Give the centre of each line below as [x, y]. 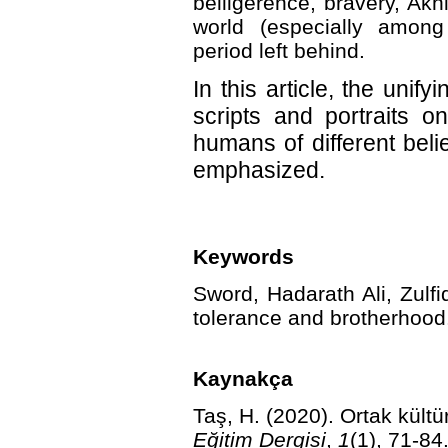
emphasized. [259, 169]
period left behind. [279, 50]
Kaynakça [243, 378]
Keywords [243, 256]
